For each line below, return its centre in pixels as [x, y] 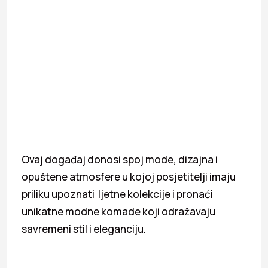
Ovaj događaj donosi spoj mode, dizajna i [120, 160]
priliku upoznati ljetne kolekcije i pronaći [117, 194]
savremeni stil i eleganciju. [84, 229]
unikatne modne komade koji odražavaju [118, 212]
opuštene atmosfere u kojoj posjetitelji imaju [129, 177]
